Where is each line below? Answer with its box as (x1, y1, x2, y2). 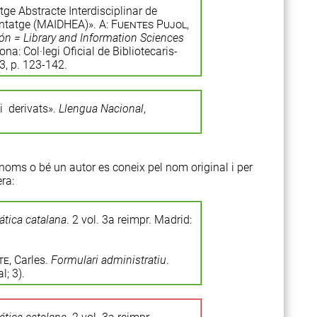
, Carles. (8, 253, 51, 267)
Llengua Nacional (58, 102, 144, 115)
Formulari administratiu (50, 253, 166, 267)
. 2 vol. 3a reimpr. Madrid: (66, 213, 192, 226)
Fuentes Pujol (110, 18, 187, 31)
